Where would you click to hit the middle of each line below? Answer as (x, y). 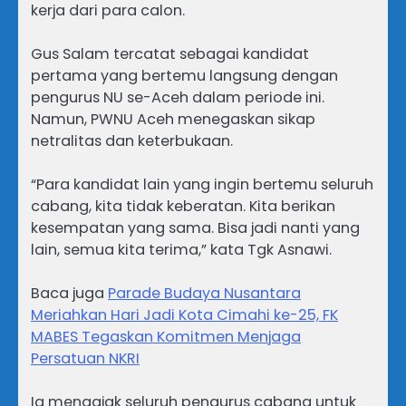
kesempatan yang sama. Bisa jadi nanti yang (195, 227)
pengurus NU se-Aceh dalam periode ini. (178, 97)
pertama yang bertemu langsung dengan (184, 75)
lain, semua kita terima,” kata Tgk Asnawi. (181, 249)
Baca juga (69, 293)
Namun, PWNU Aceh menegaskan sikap (173, 119)
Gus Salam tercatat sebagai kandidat (170, 53)
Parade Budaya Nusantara (204, 293)
